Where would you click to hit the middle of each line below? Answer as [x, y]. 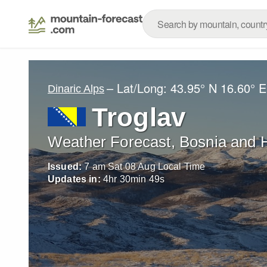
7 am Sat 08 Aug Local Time [145, 167]
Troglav [139, 117]
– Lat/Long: [139, 88]
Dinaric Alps [76, 89]
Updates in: [74, 179]
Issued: [65, 167]
